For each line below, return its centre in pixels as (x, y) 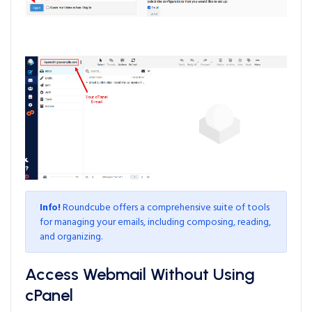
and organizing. (71, 237)
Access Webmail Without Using (140, 274)
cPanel (49, 295)
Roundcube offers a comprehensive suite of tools (165, 208)
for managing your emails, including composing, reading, (155, 222)
